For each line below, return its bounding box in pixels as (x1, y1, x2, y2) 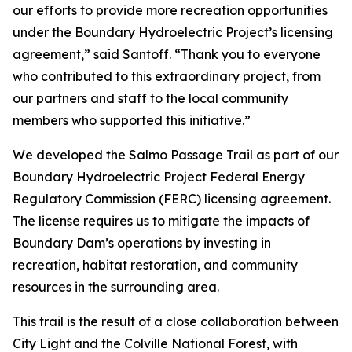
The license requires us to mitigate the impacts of (13, 212, 310, 229)
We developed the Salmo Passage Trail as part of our (13, 146, 339, 163)
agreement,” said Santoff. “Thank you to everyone (13, 46, 321, 62)
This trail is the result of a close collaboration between (13, 313, 339, 329)
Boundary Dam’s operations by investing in (13, 234, 271, 251)
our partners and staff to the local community (13, 90, 288, 106)
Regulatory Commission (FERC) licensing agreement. (13, 190, 331, 207)
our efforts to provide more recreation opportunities (13, 2, 328, 18)
